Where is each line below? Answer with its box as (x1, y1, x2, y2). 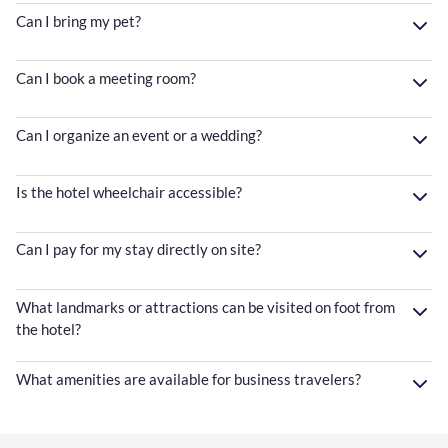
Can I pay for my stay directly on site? (16, 240, 261, 259)
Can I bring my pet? (16, 11, 141, 30)
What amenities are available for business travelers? (16, 369, 361, 388)
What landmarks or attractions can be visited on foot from (16, 297, 395, 316)
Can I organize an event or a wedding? (16, 125, 262, 144)
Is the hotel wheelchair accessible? (16, 183, 242, 202)
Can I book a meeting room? (16, 68, 196, 87)
